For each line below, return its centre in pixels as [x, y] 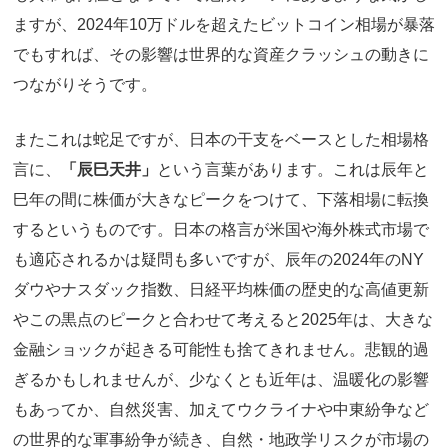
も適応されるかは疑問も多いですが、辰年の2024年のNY [218, 260]
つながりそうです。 [85, 84]
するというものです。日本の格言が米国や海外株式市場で [221, 230]
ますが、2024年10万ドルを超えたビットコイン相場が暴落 [224, 24]
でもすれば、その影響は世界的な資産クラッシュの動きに [221, 54]
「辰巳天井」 [109, 170]
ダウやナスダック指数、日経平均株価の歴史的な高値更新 [221, 290]
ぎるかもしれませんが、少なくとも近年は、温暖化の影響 [221, 380]
